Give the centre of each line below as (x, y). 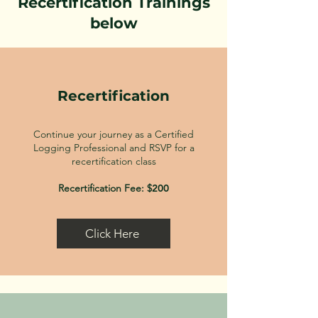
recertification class (114, 161)
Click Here (112, 234)
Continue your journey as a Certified (114, 134)
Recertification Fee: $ (105, 188)
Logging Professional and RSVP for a (114, 148)
